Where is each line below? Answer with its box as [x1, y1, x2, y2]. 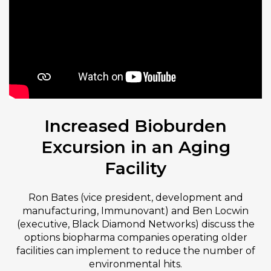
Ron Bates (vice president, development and [28, 192, 243, 203]
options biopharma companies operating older [24, 232, 247, 243]
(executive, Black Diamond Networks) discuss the [16, 218, 255, 230]
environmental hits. [89, 258, 182, 270]
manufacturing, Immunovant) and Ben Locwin [22, 205, 249, 217]
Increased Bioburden [44, 116, 227, 136]
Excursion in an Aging [41, 137, 230, 157]
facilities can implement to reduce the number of [16, 245, 255, 256]
